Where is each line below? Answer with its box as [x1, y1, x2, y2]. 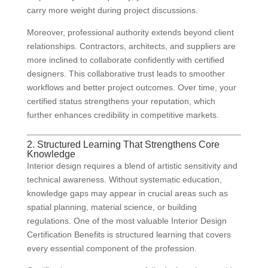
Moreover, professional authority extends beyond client [26, 28, 234, 38]
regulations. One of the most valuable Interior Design [26, 216, 227, 226]
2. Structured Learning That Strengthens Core [26, 139, 220, 150]
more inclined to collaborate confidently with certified [26, 55, 224, 65]
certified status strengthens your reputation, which [26, 96, 215, 106]
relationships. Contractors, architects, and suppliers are [26, 41, 236, 51]
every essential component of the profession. [26, 243, 197, 254]
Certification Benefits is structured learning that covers [26, 230, 231, 240]
